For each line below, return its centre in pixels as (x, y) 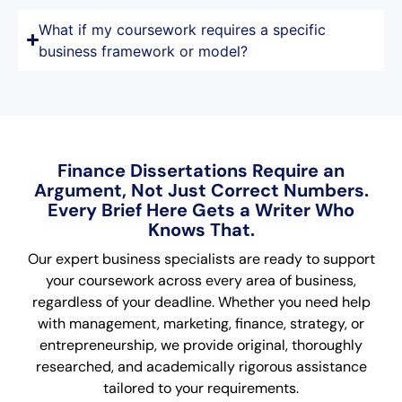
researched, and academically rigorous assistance (201, 366)
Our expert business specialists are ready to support (201, 258)
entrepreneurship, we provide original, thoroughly (201, 345)
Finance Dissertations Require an (201, 170)
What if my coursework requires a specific (183, 29)
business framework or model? (144, 51)
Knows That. (201, 229)
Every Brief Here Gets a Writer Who (201, 210)
